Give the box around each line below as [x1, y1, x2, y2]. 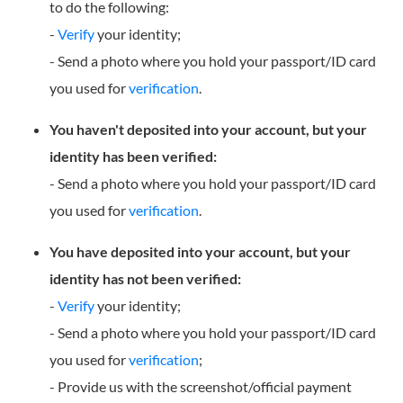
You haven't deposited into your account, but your [49, 121, 367, 139]
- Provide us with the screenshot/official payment [49, 378, 352, 396]
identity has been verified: [49, 148, 217, 166]
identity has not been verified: [49, 270, 241, 288]
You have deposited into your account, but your [49, 243, 351, 261]
